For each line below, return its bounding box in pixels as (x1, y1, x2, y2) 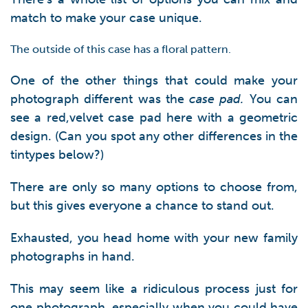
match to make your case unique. (10, 10, 202, 25)
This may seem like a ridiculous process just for (10, 281, 298, 296)
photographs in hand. (10, 249, 135, 264)
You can (244, 91, 298, 107)
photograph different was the (10, 91, 190, 107)
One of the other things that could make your (10, 73, 298, 88)
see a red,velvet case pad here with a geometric (10, 110, 298, 125)
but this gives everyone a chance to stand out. (10, 198, 274, 213)
